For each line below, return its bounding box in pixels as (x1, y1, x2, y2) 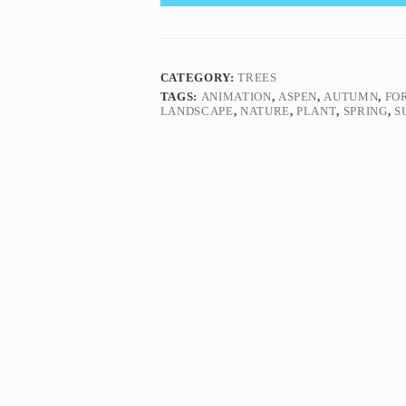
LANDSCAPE (159, 104, 234, 119)
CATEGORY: (159, 71, 238, 85)
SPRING (343, 104, 388, 119)
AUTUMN (324, 90, 379, 104)
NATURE (239, 104, 290, 119)
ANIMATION (200, 90, 272, 104)
